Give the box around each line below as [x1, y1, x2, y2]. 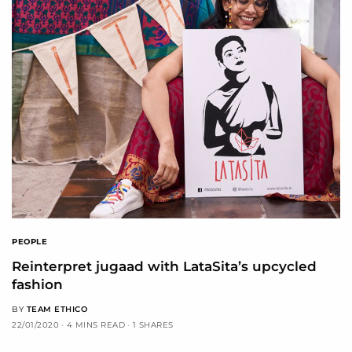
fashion [12, 276, 63, 292]
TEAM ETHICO [26, 303, 87, 314]
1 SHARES [132, 319, 174, 330]
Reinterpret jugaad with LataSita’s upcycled [12, 258, 317, 274]
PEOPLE [12, 236, 47, 247]
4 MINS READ [66, 319, 125, 330]
